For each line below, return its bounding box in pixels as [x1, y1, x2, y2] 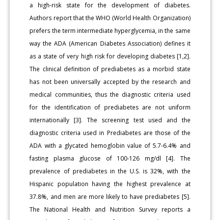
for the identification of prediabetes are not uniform [29, 103, 191, 111]
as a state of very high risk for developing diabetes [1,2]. [29, 52, 191, 60]
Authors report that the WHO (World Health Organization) [29, 13, 191, 22]
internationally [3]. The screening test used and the [29, 115, 191, 124]
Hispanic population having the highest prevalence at [29, 179, 191, 188]
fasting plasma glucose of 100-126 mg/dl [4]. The [29, 154, 191, 163]
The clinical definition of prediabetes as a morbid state [29, 64, 191, 73]
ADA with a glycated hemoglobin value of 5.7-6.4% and [29, 141, 191, 150]
